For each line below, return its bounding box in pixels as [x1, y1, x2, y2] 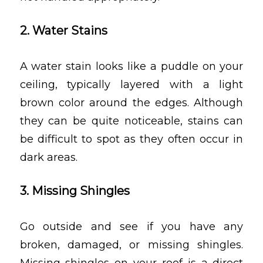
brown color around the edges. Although [19, 96, 244, 109]
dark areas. [19, 150, 77, 164]
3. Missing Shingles [19, 183, 130, 198]
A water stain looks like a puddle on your [19, 59, 244, 73]
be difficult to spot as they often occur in [19, 132, 244, 146]
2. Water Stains [19, 23, 107, 38]
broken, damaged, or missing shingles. [19, 238, 244, 252]
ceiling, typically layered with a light [19, 77, 244, 91]
